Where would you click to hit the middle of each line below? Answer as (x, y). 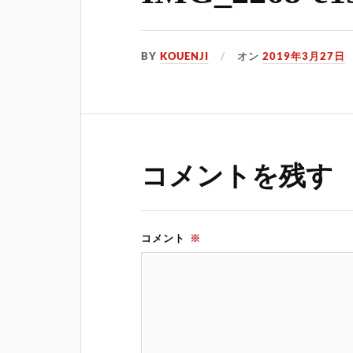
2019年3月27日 (304, 56)
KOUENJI (185, 56)
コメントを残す (238, 176)
